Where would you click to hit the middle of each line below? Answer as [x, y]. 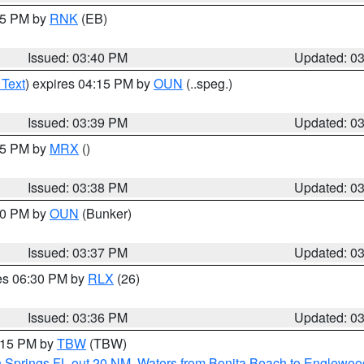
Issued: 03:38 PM [78, 187]
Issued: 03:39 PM [78, 122]
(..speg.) [208, 83]
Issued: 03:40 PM [78, 57]
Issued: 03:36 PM [78, 317]
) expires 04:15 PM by [89, 83]
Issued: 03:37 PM [78, 252]
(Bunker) [105, 213]
